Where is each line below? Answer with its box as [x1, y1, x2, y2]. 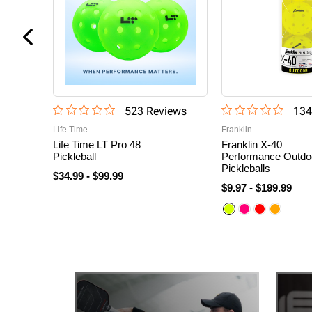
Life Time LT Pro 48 [53, 138, 141, 150]
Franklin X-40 [221, 138, 283, 150]
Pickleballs [221, 162, 271, 174]
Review [143, 104, 181, 118]
